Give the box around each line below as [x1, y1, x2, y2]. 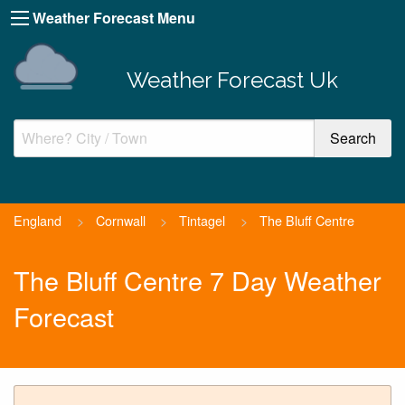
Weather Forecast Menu [33, 7, 195, 28]
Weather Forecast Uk [126, 66, 338, 93]
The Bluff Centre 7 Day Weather [14, 261, 381, 299]
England [14, 210, 61, 230]
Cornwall [95, 210, 146, 230]
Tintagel [179, 210, 226, 230]
